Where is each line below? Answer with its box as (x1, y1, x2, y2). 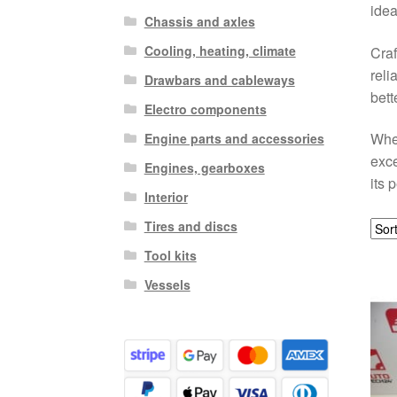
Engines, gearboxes (144, 158, 265, 176)
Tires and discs (144, 216, 237, 235)
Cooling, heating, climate (144, 41, 296, 59)
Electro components (144, 99, 267, 118)
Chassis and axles (144, 12, 255, 30)
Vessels (144, 275, 191, 293)
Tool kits (144, 245, 197, 264)
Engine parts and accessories (144, 128, 324, 147)
